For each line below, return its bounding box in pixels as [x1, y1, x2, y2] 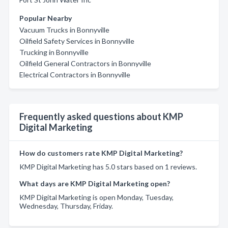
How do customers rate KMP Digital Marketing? [19, 148, 183, 157]
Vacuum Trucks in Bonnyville [19, 25, 109, 34]
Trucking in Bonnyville [19, 47, 89, 56]
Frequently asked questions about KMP [19, 110, 183, 122]
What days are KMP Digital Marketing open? [19, 179, 170, 188]
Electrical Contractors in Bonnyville [19, 70, 130, 79]
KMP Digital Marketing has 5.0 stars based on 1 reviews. [19, 162, 197, 171]
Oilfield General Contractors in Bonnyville [19, 59, 151, 68]
